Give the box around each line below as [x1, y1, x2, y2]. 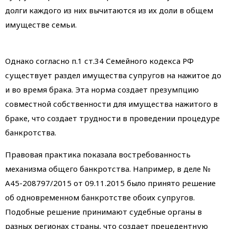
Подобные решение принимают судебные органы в [5, 206, 202, 217]
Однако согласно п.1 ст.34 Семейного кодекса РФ [5, 55, 194, 66]
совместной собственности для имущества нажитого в [5, 98, 218, 109]
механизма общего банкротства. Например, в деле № [5, 163, 211, 174]
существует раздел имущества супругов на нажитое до [5, 70, 221, 80]
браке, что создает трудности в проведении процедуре [5, 112, 220, 123]
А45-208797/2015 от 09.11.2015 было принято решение [5, 177, 216, 188]
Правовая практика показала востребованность [5, 149, 191, 159]
